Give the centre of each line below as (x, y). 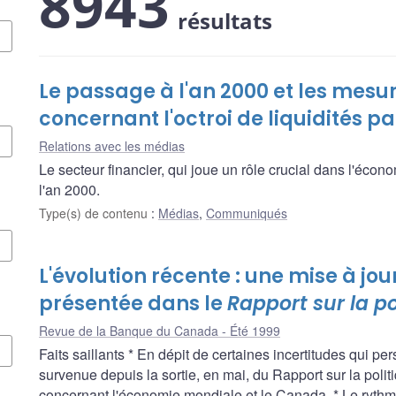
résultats (225, 20)
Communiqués (247, 213)
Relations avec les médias (112, 145)
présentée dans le (133, 303)
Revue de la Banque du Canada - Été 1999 (160, 330)
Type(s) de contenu (95, 213)
